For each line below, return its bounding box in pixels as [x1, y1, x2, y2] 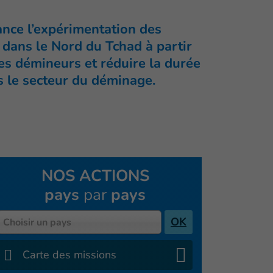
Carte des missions [23, 247, 116, 263]
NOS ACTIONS [41, 165, 149, 187]
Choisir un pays [3, 216, 71, 230]
